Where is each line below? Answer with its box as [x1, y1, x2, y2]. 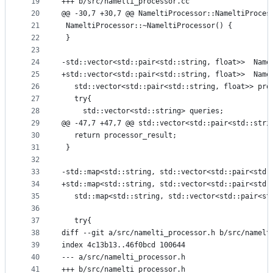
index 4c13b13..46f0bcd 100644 [62, 241, 185, 250]
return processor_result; [62, 131, 177, 140]
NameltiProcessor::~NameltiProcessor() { [62, 21, 232, 30]
